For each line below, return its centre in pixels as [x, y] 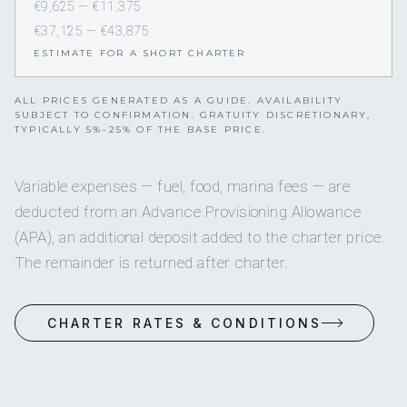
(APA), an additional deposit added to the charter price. [200, 238]
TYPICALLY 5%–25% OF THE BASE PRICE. [140, 130]
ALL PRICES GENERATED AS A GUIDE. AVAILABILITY [179, 101]
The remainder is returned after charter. [152, 263]
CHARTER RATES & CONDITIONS [185, 323]
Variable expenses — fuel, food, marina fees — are [182, 187]
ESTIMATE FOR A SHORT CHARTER [140, 54]
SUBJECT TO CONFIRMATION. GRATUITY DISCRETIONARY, [193, 115]
